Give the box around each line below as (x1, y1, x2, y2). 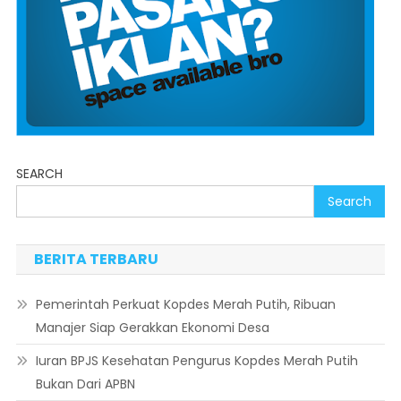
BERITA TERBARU (33, 249, 158, 270)
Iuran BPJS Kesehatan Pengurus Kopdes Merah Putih (35, 352, 358, 371)
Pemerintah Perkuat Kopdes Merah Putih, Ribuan (35, 295, 336, 314)
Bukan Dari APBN (35, 375, 135, 394)
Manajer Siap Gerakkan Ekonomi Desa (35, 319, 269, 337)
